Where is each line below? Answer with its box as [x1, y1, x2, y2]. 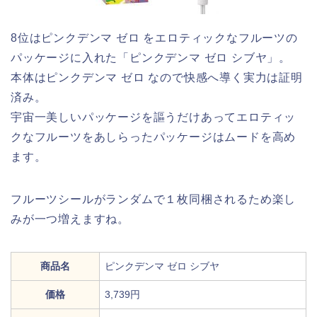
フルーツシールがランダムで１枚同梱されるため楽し [11, 192, 296, 205]
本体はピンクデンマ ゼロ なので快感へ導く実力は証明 [11, 71, 303, 83]
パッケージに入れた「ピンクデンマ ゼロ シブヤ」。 [11, 51, 291, 64]
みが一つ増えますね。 [11, 212, 129, 225]
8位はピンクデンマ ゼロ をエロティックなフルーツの [11, 31, 298, 44]
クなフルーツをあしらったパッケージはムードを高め [11, 130, 296, 143]
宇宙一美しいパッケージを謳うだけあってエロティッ [11, 110, 296, 123]
